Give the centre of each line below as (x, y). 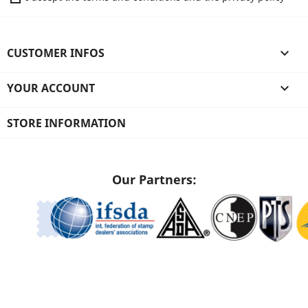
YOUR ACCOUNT (51, 88)
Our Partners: (154, 179)
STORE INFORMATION (66, 123)
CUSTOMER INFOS (56, 53)
